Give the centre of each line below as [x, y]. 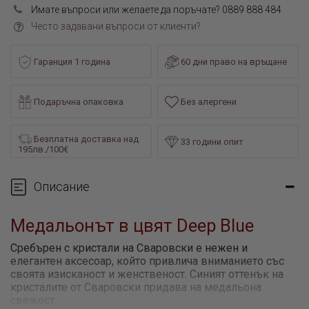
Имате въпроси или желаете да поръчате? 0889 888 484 [156, 9]
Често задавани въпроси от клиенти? [116, 26]
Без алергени [209, 102]
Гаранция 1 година [72, 62]
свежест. [33, 301]
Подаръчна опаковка [78, 102]
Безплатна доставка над [85, 139]
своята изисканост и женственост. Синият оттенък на [147, 275]
